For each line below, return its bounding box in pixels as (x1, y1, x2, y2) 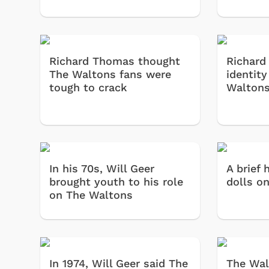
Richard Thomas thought (49, 54, 180, 67)
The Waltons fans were (49, 67, 171, 80)
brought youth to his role (49, 175, 183, 189)
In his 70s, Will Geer (49, 162, 154, 175)
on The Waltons (49, 189, 133, 202)
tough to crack (49, 80, 127, 94)
